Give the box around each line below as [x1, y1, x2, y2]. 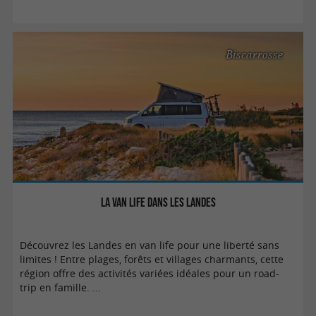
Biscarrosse [226, 47, 284, 63]
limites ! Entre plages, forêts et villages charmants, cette [20, 253, 284, 266]
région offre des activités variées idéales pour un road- [20, 267, 280, 280]
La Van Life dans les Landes [100, 194, 216, 209]
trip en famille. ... [20, 281, 102, 294]
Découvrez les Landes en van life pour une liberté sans [20, 238, 280, 252]
